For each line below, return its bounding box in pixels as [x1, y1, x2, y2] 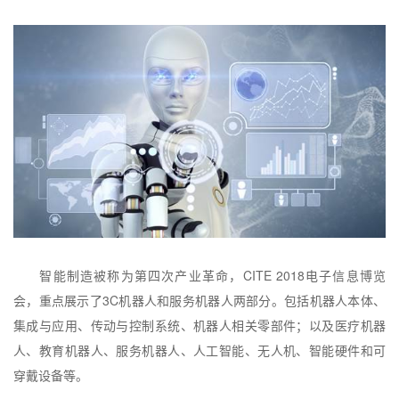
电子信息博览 [304, 265, 387, 284]
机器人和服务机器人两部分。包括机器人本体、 [118, 290, 386, 309]
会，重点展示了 [13, 290, 102, 309]
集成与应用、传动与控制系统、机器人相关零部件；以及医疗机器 [13, 315, 386, 334]
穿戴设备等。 [13, 365, 88, 384]
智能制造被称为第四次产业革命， [39, 265, 243, 284]
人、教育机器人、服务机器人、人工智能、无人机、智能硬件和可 [13, 340, 386, 359]
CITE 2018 [242, 265, 305, 284]
